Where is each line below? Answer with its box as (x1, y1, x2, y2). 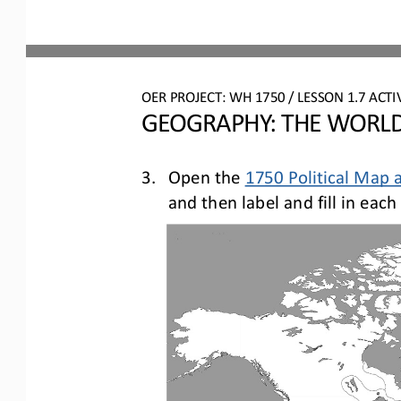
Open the (167, 163, 245, 185)
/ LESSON (288, 86, 347, 104)
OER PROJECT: (141, 86, 230, 104)
